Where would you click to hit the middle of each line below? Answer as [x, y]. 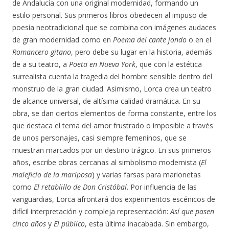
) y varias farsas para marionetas [146, 175]
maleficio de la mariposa [52, 175]
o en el [199, 40]
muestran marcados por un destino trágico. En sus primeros [112, 150]
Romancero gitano [42, 52]
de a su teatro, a [41, 64]
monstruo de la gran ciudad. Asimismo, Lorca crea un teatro [112, 89]
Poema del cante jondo [150, 40]
